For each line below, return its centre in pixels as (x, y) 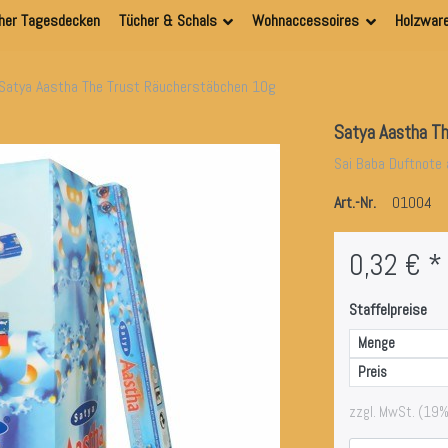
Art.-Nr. (354, 202)
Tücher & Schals (167, 20)
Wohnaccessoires (306, 20)
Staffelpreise (387, 309)
